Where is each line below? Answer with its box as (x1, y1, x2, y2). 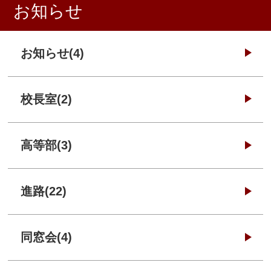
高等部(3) (21, 139, 73, 152)
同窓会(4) (21, 230, 73, 244)
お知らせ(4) (21, 46, 85, 60)
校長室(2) (21, 92, 73, 106)
